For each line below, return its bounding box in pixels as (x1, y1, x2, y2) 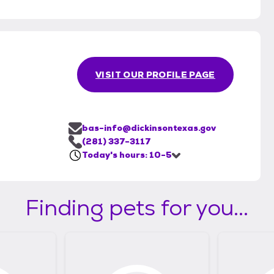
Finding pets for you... (26, 193, 248, 223)
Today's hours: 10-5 (82, 149, 172, 161)
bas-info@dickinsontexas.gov (82, 122, 216, 134)
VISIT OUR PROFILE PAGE (95, 69, 215, 81)
